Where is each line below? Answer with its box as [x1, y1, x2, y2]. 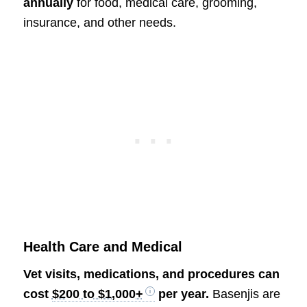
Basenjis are [208, 286, 280, 301]
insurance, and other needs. [23, 16, 176, 30]
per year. [154, 286, 209, 301]
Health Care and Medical [23, 238, 182, 254]
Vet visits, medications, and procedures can [23, 267, 280, 281]
